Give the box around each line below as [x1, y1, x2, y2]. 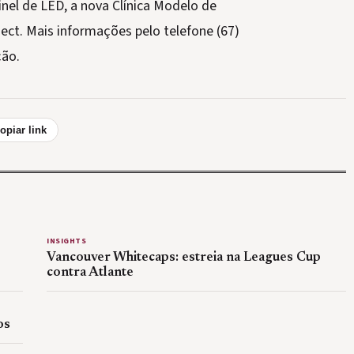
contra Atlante [47, 266, 134, 279]
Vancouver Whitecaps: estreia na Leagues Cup [47, 251, 321, 264]
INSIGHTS [47, 235, 86, 247]
